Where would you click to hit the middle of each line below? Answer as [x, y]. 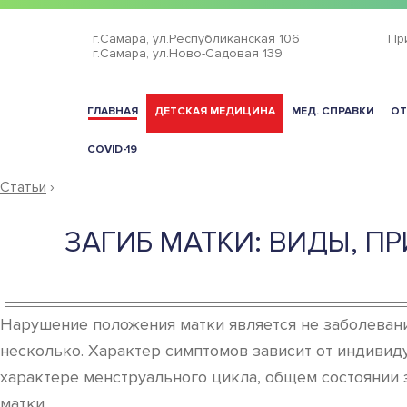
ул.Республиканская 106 [226, 39]
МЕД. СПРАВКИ [333, 111]
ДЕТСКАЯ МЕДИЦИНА [215, 111]
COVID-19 [112, 149]
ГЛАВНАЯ [113, 111]
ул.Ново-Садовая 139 [218, 53]
